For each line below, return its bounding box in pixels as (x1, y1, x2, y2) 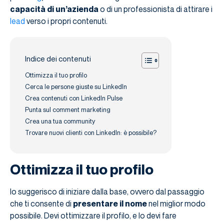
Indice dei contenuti (25, 54, 91, 63)
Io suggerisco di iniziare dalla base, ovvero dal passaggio (10, 186, 204, 196)
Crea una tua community (25, 116, 95, 125)
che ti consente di (10, 198, 73, 208)
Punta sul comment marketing (25, 105, 110, 113)
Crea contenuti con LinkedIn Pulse (25, 93, 122, 102)
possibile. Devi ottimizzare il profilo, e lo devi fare (10, 210, 176, 220)
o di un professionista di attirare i (98, 3, 212, 14)
